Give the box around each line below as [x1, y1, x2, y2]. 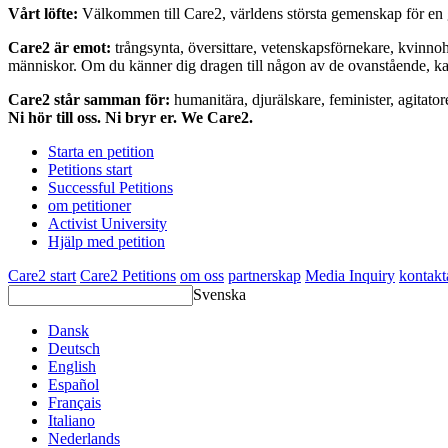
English [48, 358, 96, 376]
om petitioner [48, 197, 131, 215]
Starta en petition [48, 143, 154, 161]
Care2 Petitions [80, 267, 176, 285]
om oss [180, 267, 224, 285]
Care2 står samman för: [8, 91, 174, 109]
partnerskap [228, 267, 301, 285]
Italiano [48, 412, 95, 430]
